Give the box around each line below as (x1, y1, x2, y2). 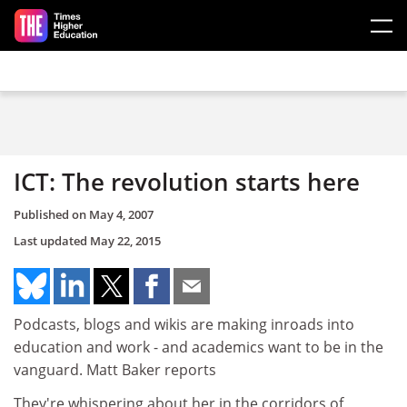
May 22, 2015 (90, 232, 161, 249)
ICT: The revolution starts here (14, 165, 360, 198)
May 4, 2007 (89, 205, 154, 223)
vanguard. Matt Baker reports (14, 359, 216, 380)
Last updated (14, 232, 90, 249)
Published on (14, 205, 89, 223)
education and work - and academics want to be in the (14, 336, 383, 357)
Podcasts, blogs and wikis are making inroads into (14, 313, 354, 334)
